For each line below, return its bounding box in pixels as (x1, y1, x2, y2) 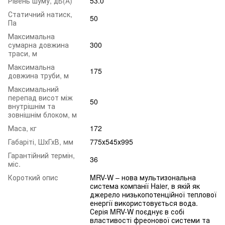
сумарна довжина (8, 40, 69, 50)
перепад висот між (8, 92, 73, 103)
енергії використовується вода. (90, 198, 198, 208)
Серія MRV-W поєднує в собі (90, 206, 184, 217)
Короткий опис (8, 172, 58, 183)
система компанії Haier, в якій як (90, 181, 200, 191)
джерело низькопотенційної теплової (90, 189, 216, 200)
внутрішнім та (8, 101, 55, 111)
